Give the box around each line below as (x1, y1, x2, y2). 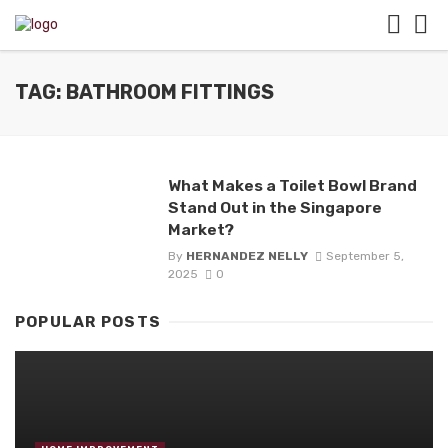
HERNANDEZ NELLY (185, 249, 308, 264)
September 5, (325, 249, 404, 264)
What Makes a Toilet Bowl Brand (167, 176, 417, 195)
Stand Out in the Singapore (167, 198, 382, 217)
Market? (167, 220, 234, 239)
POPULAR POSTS (15, 313, 162, 332)
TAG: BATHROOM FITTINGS (15, 81, 274, 104)
